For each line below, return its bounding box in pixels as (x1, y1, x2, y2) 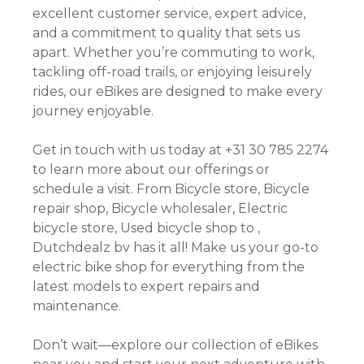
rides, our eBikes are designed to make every (32, 84, 323, 100)
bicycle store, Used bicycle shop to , (32, 220, 260, 236)
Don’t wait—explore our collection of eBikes (32, 337, 318, 353)
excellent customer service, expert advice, (32, 6, 305, 22)
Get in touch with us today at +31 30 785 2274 (32, 142, 328, 158)
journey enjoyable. (32, 103, 154, 119)
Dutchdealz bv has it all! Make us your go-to (32, 240, 318, 256)
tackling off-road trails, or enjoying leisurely (32, 64, 312, 80)
